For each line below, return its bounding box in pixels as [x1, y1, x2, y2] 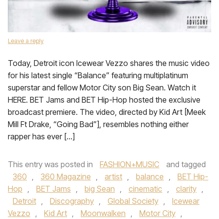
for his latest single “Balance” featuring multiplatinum [8, 70, 188, 80]
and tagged [164, 159, 206, 169]
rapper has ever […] [8, 131, 75, 141]
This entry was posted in [8, 159, 95, 169]
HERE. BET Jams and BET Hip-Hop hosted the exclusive [8, 95, 200, 105]
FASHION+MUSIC [100, 159, 159, 169]
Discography [50, 196, 94, 206]
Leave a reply [8, 37, 44, 44]
